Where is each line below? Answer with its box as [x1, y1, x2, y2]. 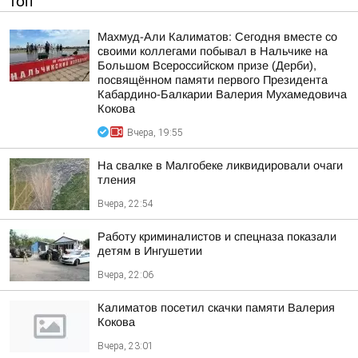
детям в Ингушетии [97, 245, 202, 257]
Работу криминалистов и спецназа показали [97, 230, 336, 243]
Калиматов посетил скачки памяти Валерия [97, 301, 335, 314]
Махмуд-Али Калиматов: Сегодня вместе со [97, 30, 337, 43]
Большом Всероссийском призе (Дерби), [97, 59, 316, 72]
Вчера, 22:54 [97, 198, 153, 209]
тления [97, 173, 136, 186]
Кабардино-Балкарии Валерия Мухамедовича [97, 88, 347, 101]
